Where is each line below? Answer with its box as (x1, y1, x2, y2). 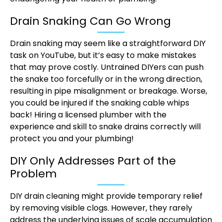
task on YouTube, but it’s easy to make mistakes (10, 50, 196, 61)
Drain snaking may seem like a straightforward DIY (10, 38, 206, 50)
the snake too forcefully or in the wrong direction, (10, 73, 202, 85)
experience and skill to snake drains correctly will (10, 121, 201, 133)
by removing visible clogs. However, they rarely (10, 202, 192, 214)
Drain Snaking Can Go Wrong (10, 13, 171, 29)
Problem (10, 166, 57, 182)
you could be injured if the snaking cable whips (10, 97, 189, 109)
